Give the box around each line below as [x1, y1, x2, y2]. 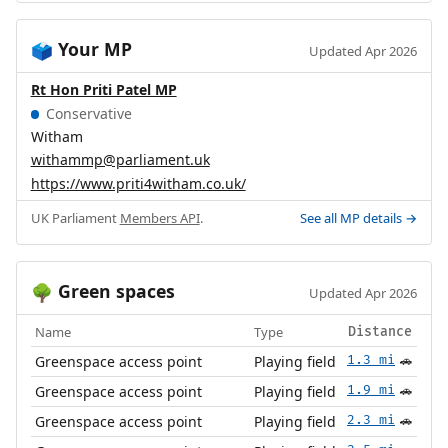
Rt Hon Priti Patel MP [30, 80, 177, 100]
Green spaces [52, 279, 175, 304]
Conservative [41, 103, 132, 123]
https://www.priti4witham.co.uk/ [30, 173, 246, 193]
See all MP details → [300, 209, 418, 228]
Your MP [52, 37, 132, 62]
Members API [119, 209, 200, 228]
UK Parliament [30, 209, 120, 228]
